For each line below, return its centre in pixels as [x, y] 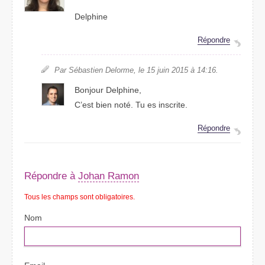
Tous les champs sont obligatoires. [80, 197]
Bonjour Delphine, [108, 90]
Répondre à [51, 175]
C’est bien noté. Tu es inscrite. [131, 105]
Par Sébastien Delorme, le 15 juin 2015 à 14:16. [136, 70]
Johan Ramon [109, 175]
